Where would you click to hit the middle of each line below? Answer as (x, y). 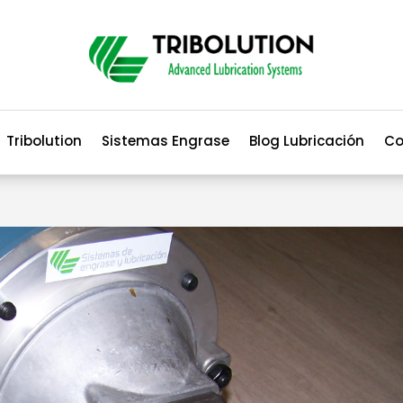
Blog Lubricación (307, 140)
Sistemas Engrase (166, 140)
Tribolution (44, 140)
